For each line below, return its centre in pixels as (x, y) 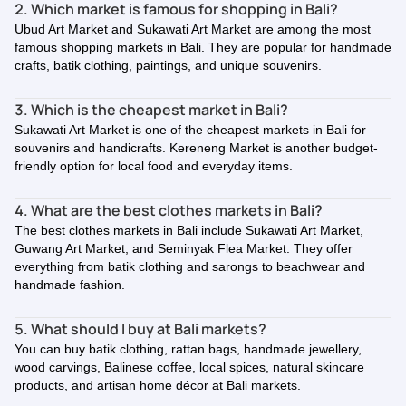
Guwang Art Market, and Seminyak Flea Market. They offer (184, 248)
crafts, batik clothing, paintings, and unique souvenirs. (168, 65)
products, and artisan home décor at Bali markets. (158, 385)
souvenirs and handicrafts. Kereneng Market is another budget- (196, 148)
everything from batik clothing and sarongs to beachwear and (190, 266)
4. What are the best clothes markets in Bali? (169, 210)
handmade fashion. (70, 285)
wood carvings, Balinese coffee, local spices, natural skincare (189, 367)
